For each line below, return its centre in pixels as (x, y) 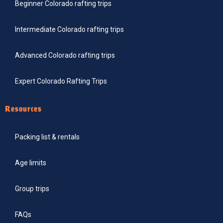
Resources (24, 109)
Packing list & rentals (47, 137)
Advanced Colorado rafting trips (65, 56)
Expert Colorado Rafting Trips (61, 81)
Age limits (31, 163)
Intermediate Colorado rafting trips (69, 30)
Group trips (32, 189)
